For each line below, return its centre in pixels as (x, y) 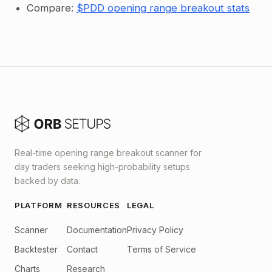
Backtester (36, 249)
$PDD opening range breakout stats (163, 8)
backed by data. (47, 181)
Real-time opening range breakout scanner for (108, 153)
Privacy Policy (155, 230)
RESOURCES (93, 205)
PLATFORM (39, 205)
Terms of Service (161, 249)
